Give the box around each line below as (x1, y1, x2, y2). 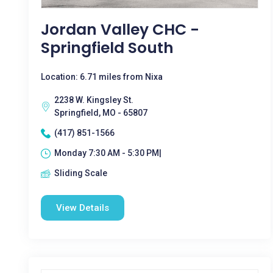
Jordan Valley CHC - (41, 19, 199, 40)
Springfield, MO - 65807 (54, 108, 147, 118)
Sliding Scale (54, 168, 107, 178)
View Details (56, 202, 109, 213)
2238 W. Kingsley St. (54, 95, 133, 105)
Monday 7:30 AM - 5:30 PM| (54, 148, 161, 158)
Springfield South (41, 37, 174, 58)
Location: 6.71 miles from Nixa (41, 72, 163, 82)
